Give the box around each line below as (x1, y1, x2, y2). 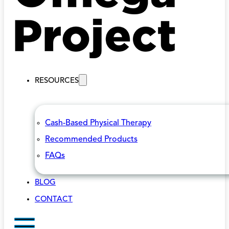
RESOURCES (35, 77, 79, 85)
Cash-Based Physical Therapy (45, 119, 151, 127)
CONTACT (35, 196, 73, 203)
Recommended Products (45, 135, 138, 144)
